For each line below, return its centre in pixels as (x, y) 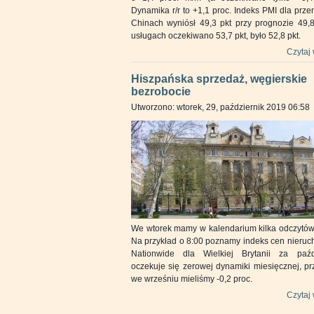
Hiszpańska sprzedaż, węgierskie (219, 79)
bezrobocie (161, 91)
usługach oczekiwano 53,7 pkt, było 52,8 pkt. (216, 36)
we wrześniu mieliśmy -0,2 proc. (192, 279)
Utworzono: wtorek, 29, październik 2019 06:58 (220, 107)
